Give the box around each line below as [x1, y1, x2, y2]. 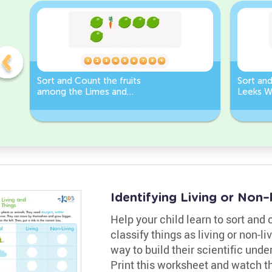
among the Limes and [36, 86, 127, 97]
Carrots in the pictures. [36, 97, 132, 108]
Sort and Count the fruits [36, 75, 141, 86]
